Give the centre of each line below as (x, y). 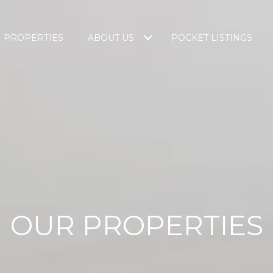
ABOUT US (111, 38)
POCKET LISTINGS (212, 38)
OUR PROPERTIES (136, 225)
